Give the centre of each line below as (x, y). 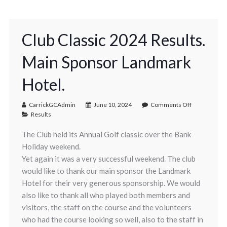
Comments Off (171, 105)
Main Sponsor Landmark (106, 62)
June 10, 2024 (112, 105)
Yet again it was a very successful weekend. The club (108, 159)
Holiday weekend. (51, 146)
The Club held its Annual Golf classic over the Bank (106, 134)
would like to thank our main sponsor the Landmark (106, 171)
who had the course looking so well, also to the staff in (112, 219)
